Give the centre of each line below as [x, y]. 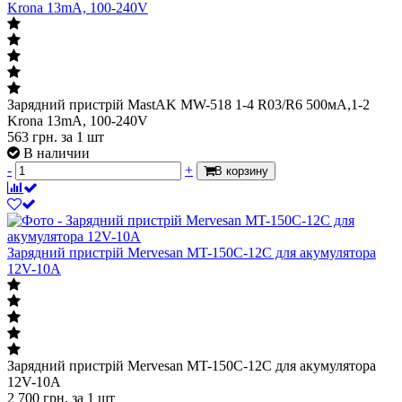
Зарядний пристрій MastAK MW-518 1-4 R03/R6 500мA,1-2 [188, 104]
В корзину [241, 170]
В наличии [57, 153]
